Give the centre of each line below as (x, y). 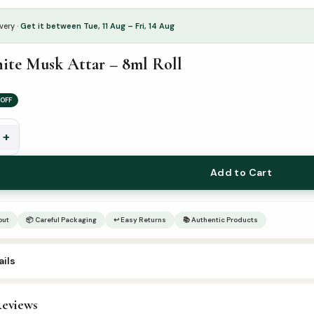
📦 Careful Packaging (61, 219)
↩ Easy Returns (140, 219)
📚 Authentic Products (220, 219)
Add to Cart (241, 173)
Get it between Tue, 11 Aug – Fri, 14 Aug (97, 26)
